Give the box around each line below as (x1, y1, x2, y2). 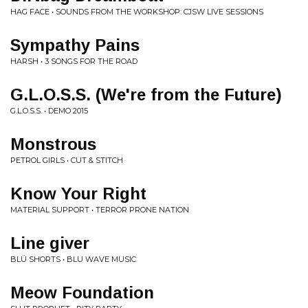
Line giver (10, 234, 89, 252)
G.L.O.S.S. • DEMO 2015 (10, 106, 88, 115)
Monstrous (10, 135, 96, 153)
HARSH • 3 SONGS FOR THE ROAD (10, 56, 137, 66)
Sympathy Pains (10, 36, 140, 54)
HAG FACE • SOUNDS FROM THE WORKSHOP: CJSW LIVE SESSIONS (10, 7, 263, 16)
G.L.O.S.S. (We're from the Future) (10, 85, 282, 104)
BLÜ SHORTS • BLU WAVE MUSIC (10, 254, 136, 264)
